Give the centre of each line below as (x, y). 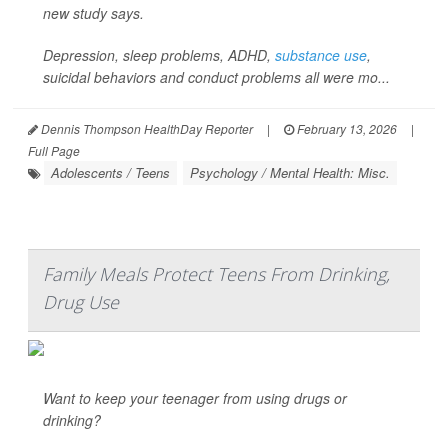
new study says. (93, 13)
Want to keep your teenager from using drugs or (195, 398)
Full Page (54, 150)
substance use (321, 55)
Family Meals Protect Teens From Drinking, (216, 274)
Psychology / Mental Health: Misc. (290, 172)
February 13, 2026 (345, 128)
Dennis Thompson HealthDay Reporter (145, 128)
